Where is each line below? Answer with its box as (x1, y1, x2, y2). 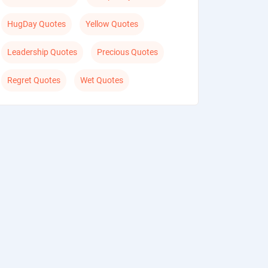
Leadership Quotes (7, 47, 78, 57)
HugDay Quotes (7, 19, 66, 29)
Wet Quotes (80, 75, 124, 85)
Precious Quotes (97, 47, 159, 57)
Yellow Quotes (86, 19, 139, 29)
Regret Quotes (7, 75, 61, 85)
